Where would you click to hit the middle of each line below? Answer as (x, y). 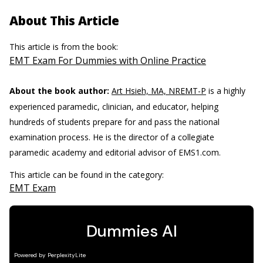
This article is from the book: (65, 47)
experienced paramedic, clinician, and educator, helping (114, 107)
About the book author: (59, 91)
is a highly (226, 91)
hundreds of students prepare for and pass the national (114, 122)
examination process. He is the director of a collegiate (112, 137)
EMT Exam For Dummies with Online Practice (108, 60)
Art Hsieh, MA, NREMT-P (159, 91)
